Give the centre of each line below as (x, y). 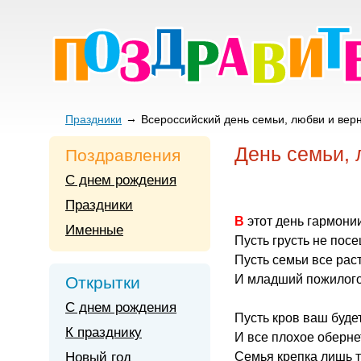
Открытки (103, 282)
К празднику (104, 332)
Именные (94, 230)
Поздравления (123, 155)
